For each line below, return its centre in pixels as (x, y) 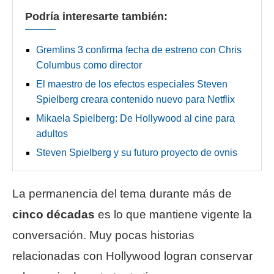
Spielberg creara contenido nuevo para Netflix (135, 99)
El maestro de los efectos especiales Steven (132, 84)
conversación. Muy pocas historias (103, 235)
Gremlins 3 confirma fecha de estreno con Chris (139, 50)
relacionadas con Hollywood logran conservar (132, 256)
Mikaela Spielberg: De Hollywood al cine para (135, 118)
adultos (52, 133)
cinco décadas (54, 214)
